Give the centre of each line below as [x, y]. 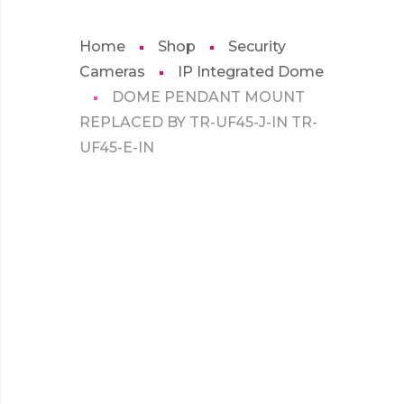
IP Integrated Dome [251, 72]
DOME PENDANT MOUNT [208, 97]
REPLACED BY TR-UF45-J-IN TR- [198, 122]
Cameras [112, 72]
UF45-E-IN [117, 147]
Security [257, 46]
